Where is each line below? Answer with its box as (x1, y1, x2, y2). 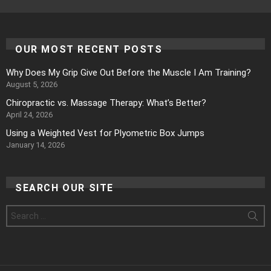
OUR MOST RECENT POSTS (15, 44, 163, 56)
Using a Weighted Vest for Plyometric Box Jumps (6, 128, 204, 139)
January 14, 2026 (6, 140, 65, 150)
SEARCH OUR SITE (15, 182, 114, 194)
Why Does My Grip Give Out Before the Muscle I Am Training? (6, 67, 251, 79)
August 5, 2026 (6, 80, 57, 90)
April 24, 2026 (6, 110, 53, 120)
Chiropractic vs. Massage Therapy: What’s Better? (6, 97, 206, 109)
